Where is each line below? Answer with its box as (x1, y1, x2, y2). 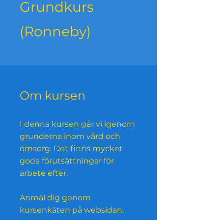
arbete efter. (20, 168, 68, 178)
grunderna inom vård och (20, 132, 120, 141)
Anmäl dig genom (20, 193, 91, 203)
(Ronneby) (20, 23, 91, 40)
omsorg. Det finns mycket (20, 144, 123, 154)
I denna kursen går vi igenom (20, 119, 135, 129)
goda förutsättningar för (20, 156, 114, 166)
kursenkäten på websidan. (20, 205, 124, 215)
